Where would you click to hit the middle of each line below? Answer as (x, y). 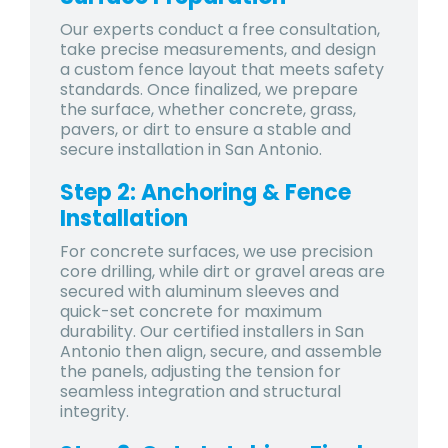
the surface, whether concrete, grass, (208, 109)
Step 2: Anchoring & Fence (205, 192)
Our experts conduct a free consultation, (220, 29)
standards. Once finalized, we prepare (209, 89)
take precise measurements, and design (218, 49)
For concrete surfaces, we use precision (216, 251)
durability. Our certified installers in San (212, 331)
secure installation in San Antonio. (191, 149)
